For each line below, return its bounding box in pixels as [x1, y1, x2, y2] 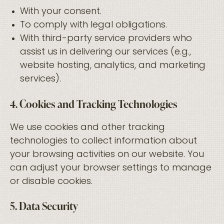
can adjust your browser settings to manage [10, 163, 211, 173]
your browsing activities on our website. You [10, 149, 204, 159]
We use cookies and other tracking [10, 122, 165, 132]
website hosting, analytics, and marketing [20, 61, 205, 71]
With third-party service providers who [20, 34, 192, 44]
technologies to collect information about [10, 136, 197, 146]
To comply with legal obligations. [20, 20, 167, 30]
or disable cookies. [10, 176, 92, 186]
